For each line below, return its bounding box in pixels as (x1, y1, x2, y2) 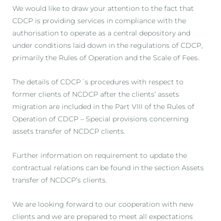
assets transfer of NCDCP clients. (12, 127, 125, 135)
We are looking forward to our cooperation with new (12, 200, 193, 208)
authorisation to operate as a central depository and (12, 29, 190, 37)
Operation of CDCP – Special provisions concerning (12, 114, 189, 123)
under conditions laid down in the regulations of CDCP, (12, 41, 203, 49)
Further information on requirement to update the (12, 151, 187, 159)
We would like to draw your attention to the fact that (12, 4, 194, 12)
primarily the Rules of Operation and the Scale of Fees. (12, 53, 199, 62)
